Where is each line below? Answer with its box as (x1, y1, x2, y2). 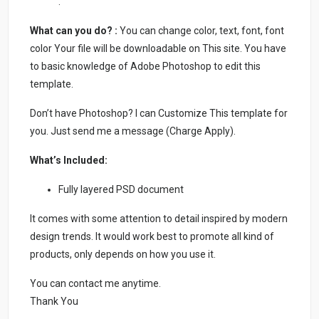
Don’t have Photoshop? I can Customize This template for (30, 108, 288, 120)
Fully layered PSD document (58, 184, 184, 196)
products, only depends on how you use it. (30, 249, 216, 261)
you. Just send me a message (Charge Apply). (30, 125, 236, 137)
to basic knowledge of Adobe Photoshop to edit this (30, 61, 261, 73)
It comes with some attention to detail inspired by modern (30, 213, 288, 225)
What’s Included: (30, 155, 108, 167)
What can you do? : (30, 25, 118, 37)
